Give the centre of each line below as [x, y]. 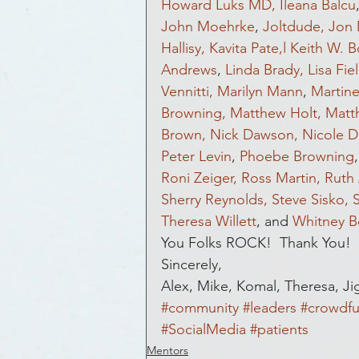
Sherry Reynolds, [214, 200]
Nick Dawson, [254, 135]
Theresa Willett [209, 221]
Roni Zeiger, [199, 178]
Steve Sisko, [310, 200]
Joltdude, [294, 26]
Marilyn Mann [260, 91]
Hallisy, [183, 48]
